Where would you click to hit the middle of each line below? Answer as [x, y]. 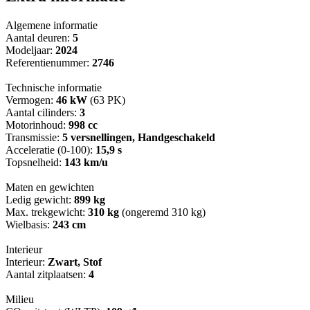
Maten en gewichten [50, 188]
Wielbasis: [29, 225]
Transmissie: [34, 138]
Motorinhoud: [37, 125]
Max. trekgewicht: [47, 212]
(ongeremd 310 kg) [162, 212]
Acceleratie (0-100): [51, 150]
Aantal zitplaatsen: [47, 275]
